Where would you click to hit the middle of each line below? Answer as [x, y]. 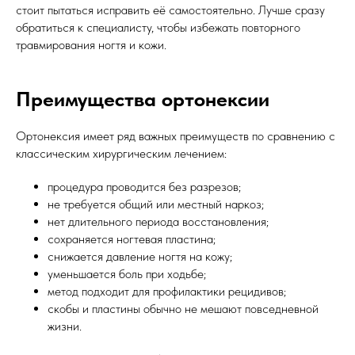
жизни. [65, 326]
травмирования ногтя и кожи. [91, 45]
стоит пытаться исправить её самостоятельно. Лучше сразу [170, 10]
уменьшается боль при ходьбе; [127, 274]
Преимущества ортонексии [143, 99]
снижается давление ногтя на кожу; [140, 257]
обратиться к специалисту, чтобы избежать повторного [158, 28]
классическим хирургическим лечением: [121, 154]
